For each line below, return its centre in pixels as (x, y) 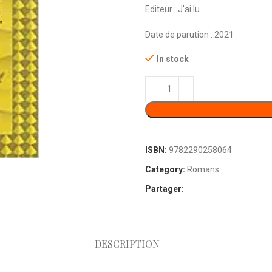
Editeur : (161, 9)
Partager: (165, 189)
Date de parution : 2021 (189, 35)
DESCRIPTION (127, 244)
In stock (173, 59)
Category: (165, 169)
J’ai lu (189, 9)
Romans (203, 169)
